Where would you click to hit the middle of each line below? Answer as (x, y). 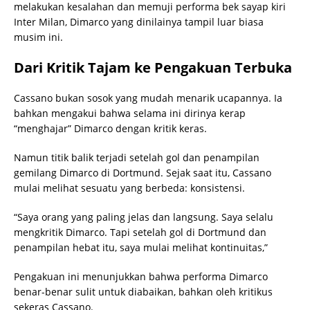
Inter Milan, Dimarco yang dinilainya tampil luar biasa (139, 21)
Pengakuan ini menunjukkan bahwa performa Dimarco (141, 276)
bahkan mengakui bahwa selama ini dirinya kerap (130, 113)
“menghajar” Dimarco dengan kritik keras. (110, 128)
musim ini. (38, 37)
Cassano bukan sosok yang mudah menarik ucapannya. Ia (148, 98)
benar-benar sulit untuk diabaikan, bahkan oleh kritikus (143, 291)
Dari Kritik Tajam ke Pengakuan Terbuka (153, 67)
